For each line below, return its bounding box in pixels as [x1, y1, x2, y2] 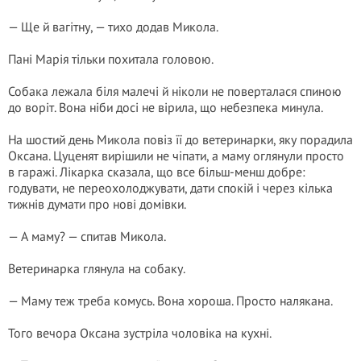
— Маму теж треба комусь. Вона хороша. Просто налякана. [8, 293, 333, 309]
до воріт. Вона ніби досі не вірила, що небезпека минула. [8, 99, 323, 115]
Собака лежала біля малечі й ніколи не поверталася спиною [8, 83, 342, 99]
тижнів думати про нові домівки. [8, 196, 186, 212]
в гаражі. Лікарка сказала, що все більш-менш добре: [8, 164, 305, 180]
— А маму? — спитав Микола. [8, 228, 166, 244]
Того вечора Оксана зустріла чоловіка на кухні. [8, 325, 272, 341]
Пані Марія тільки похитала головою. [8, 51, 214, 67]
